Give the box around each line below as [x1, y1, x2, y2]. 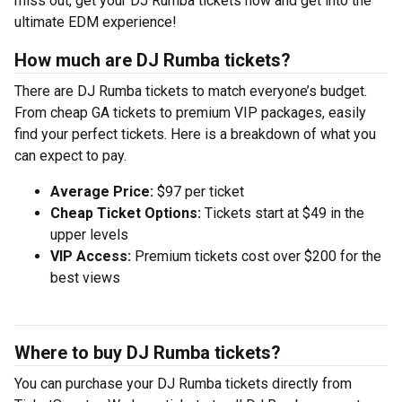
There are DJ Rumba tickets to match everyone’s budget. [14, 83, 367, 100]
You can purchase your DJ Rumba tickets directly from [14, 375, 352, 392]
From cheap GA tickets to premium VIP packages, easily [14, 104, 366, 121]
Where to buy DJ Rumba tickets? [14, 342, 281, 363]
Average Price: [50, 183, 153, 200]
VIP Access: [50, 248, 131, 265]
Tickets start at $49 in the [201, 205, 364, 222]
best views [50, 269, 120, 286]
